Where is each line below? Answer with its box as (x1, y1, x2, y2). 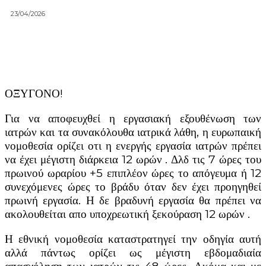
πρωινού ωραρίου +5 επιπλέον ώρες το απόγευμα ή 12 (5, 166, 261, 180)
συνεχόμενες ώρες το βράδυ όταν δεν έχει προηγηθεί (5, 179, 261, 194)
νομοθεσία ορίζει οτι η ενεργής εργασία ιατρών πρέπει (5, 138, 261, 153)
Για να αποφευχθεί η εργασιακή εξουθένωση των (5, 111, 261, 125)
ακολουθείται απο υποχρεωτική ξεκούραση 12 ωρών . (5, 207, 250, 221)
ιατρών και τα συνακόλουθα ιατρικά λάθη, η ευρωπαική (5, 125, 261, 139)
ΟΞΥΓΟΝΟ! (5, 86, 63, 100)
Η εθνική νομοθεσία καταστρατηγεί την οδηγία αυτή (5, 232, 261, 246)
